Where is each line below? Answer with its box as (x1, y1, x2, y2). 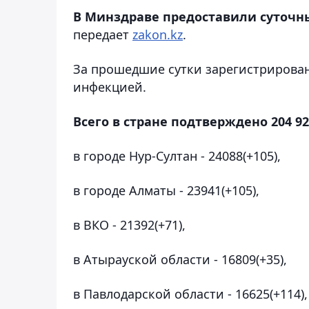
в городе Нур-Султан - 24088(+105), (73, 147, 281, 164)
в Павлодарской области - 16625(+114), (73, 285, 308, 302)
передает (73, 26, 132, 43)
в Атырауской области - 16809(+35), (73, 250, 287, 268)
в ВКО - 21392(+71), (73, 216, 186, 233)
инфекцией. (73, 78, 146, 95)
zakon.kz (132, 26, 183, 43)
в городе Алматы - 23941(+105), (73, 181, 259, 199)
